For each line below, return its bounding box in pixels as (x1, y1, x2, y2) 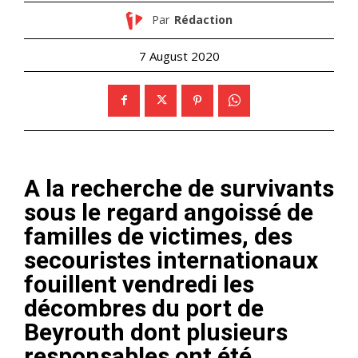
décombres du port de (24, 293, 264, 322)
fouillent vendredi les (24, 269, 254, 298)
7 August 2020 (138, 47, 220, 64)
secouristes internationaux (24, 245, 318, 274)
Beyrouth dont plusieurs (24, 317, 288, 346)
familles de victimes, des (24, 221, 292, 250)
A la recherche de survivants (24, 173, 334, 202)
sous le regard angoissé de (24, 197, 313, 226)
